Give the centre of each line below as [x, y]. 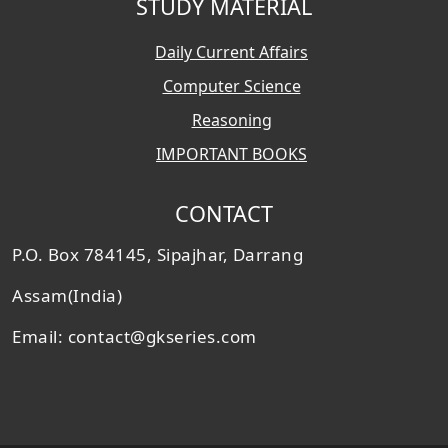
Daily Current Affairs [231, 52]
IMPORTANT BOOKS [231, 154]
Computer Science [231, 86]
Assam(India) [67, 295]
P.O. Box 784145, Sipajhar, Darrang [157, 254]
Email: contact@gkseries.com [134, 336]
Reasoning [231, 120]
